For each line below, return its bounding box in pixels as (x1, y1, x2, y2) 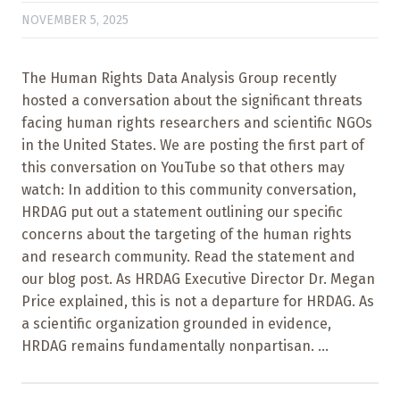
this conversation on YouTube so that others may (21, 159, 345, 177)
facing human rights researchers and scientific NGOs (21, 114, 372, 132)
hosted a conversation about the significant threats (21, 92, 362, 110)
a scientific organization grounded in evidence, (21, 315, 331, 333)
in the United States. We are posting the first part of (21, 137, 364, 154)
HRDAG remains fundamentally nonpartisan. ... (21, 337, 329, 355)
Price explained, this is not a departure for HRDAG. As (21, 293, 374, 311)
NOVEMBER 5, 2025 (21, 12, 129, 28)
